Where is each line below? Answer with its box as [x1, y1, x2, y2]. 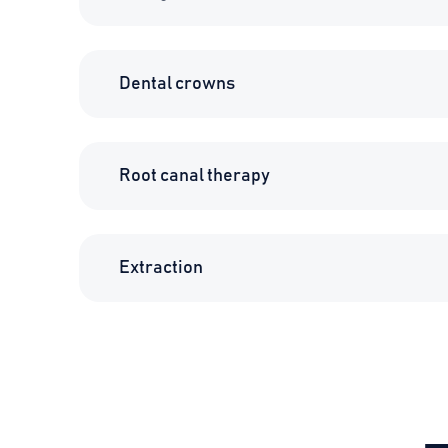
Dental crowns [119, 74, 235, 93]
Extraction [119, 258, 203, 277]
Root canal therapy [119, 166, 270, 185]
